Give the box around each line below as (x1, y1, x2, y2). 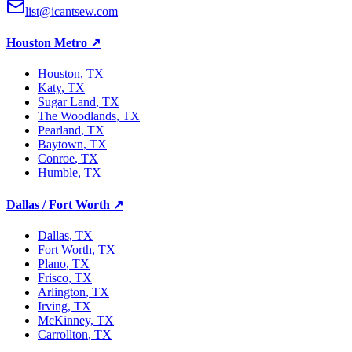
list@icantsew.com (25, 4, 118, 18)
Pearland (38, 123, 81, 137)
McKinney (38, 313, 90, 327)
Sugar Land (38, 95, 96, 109)
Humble (38, 166, 78, 180)
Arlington (38, 284, 86, 299)
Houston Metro (6, 36, 87, 50)
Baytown (38, 137, 83, 152)
